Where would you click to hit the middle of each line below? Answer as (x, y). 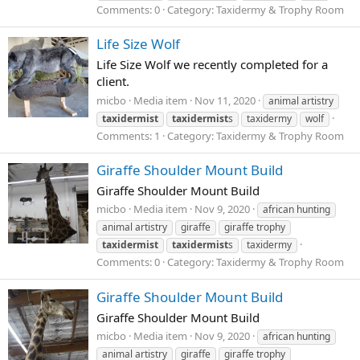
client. (113, 81)
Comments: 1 (128, 135)
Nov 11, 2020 (225, 100)
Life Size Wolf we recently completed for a (212, 64)
